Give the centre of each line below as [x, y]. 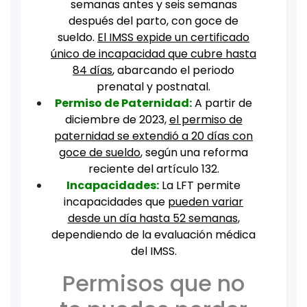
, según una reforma [194, 153]
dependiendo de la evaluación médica [153, 235]
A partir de [222, 103]
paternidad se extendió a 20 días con [153, 136]
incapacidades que [116, 202]
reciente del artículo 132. [153, 169]
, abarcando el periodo [173, 71]
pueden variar [206, 202]
